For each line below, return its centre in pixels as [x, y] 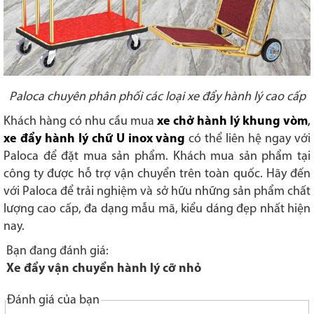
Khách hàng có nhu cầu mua [80, 122]
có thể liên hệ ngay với [250, 139]
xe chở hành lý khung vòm [232, 122]
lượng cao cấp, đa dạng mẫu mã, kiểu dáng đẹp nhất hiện [157, 210]
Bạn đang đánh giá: [57, 252]
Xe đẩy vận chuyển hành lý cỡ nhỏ [104, 269]
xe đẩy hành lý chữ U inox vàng [95, 139]
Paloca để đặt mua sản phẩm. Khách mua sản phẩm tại [157, 157]
